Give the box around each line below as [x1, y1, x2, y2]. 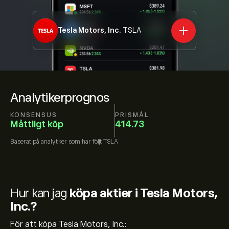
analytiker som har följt [41, 138, 102, 145]
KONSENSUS [10, 111, 57, 119]
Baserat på [10, 138, 41, 145]
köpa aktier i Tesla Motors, [70, 186, 218, 200]
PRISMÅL [114, 111, 149, 119]
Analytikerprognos [10, 90, 109, 104]
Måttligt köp [10, 119, 63, 129]
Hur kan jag [10, 186, 70, 200]
